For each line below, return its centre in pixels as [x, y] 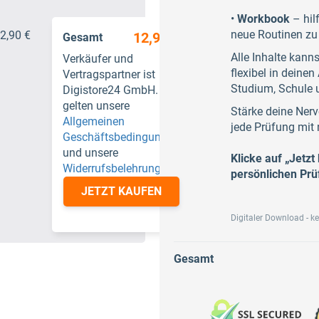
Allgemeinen [94, 121]
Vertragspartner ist [109, 74]
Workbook [263, 19]
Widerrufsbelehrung [112, 168]
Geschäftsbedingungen [121, 137]
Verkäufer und [98, 59]
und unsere [90, 153]
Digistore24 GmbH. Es [118, 90]
